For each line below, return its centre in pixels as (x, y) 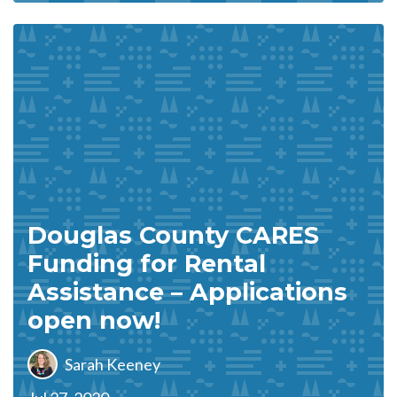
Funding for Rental (147, 264)
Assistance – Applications (187, 292)
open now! (94, 320)
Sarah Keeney (113, 364)
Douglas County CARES (173, 235)
